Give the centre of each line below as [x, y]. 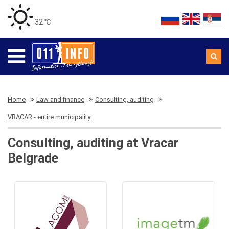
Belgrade [33, 158]
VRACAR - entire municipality [49, 117]
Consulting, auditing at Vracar [93, 143]
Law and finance [60, 99]
